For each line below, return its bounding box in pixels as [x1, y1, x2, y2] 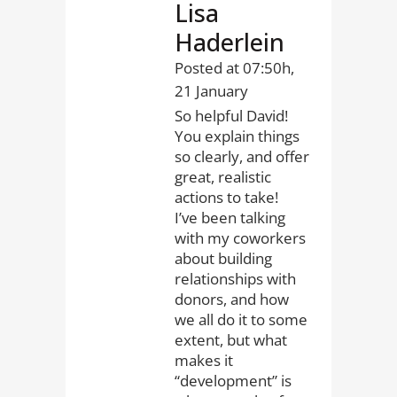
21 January [175, 81, 248, 101]
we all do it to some [175, 309, 307, 330]
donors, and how [175, 289, 289, 309]
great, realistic [175, 167, 271, 187]
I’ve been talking [175, 207, 285, 228]
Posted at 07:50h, [175, 58, 294, 78]
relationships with [175, 269, 296, 289]
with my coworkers [175, 228, 306, 248]
